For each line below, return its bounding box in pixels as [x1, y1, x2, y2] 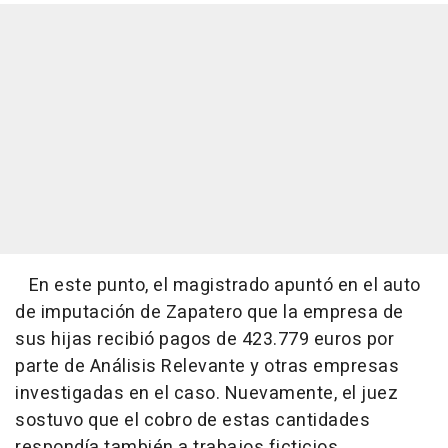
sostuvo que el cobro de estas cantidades [15, 406, 370, 434]
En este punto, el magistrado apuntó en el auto [15, 271, 421, 299]
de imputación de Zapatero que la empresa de [15, 298, 404, 326]
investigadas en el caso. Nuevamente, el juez [15, 379, 398, 407]
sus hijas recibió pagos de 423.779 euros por [15, 325, 394, 353]
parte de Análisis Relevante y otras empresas [15, 352, 399, 380]
